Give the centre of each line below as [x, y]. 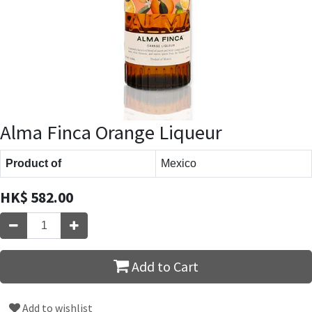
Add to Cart [164, 266]
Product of [33, 163]
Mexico [179, 163]
